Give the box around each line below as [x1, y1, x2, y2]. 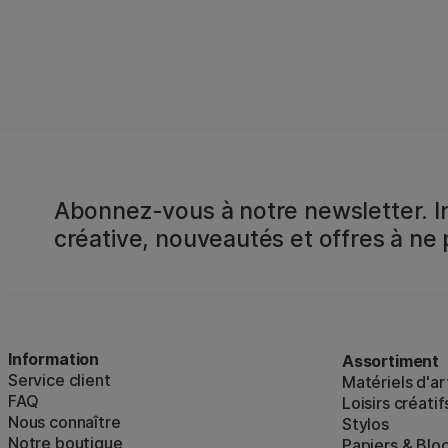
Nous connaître [8, 412, 121, 433]
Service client [8, 370, 111, 391]
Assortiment [342, 351, 440, 372]
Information [8, 349, 100, 370]
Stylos [342, 414, 389, 435]
